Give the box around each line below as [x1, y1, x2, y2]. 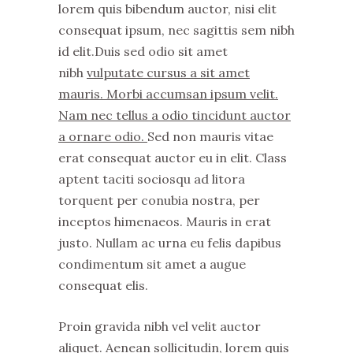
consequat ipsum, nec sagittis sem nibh [58, 22, 295, 38]
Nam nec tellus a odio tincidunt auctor [58, 107, 291, 123]
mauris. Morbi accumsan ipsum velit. [58, 86, 278, 102]
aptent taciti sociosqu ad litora [58, 171, 245, 187]
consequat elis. [58, 277, 148, 293]
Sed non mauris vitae [147, 128, 273, 144]
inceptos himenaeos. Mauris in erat [58, 214, 271, 229]
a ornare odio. [58, 128, 147, 144]
